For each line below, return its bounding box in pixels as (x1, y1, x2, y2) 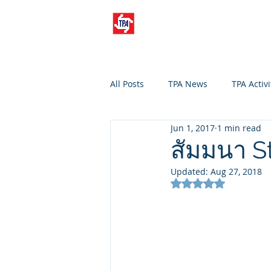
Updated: (171, 166, 211, 177)
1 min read (217, 122, 261, 134)
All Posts (110, 77, 144, 90)
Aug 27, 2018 (211, 166, 262, 177)
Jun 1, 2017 (171, 122, 215, 134)
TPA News (168, 77, 207, 90)
